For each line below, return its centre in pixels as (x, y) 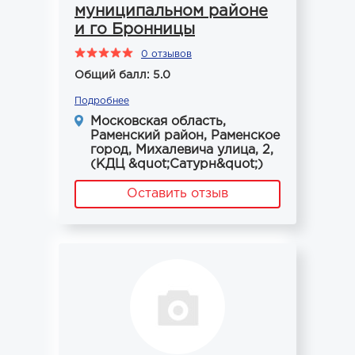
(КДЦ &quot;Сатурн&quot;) (177, 164)
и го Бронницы (135, 29)
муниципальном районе (171, 11)
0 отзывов (166, 54)
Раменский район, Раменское (185, 136)
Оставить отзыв (177, 194)
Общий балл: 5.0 (122, 75)
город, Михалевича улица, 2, (182, 150)
